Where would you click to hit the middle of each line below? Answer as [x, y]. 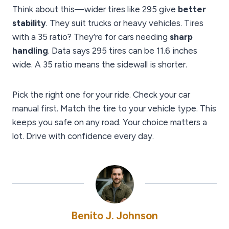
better [192, 9]
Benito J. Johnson [114, 216]
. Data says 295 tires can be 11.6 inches [123, 51]
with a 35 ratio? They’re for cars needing [91, 37]
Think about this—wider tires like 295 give [95, 9]
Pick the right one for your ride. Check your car [101, 95]
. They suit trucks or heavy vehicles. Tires [125, 23]
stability [29, 23]
